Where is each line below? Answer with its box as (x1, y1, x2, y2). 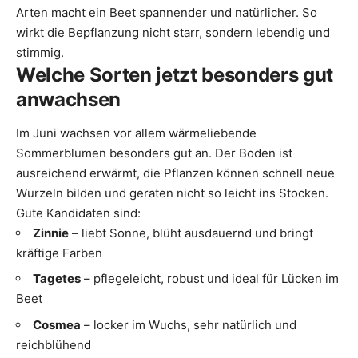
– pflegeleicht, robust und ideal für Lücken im (81, 271, 339, 287)
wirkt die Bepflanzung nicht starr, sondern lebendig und (16, 25, 330, 41)
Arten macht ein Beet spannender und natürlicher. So (16, 5, 317, 21)
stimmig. (16, 45, 64, 61)
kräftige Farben (16, 245, 102, 261)
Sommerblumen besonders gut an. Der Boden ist (16, 145, 292, 161)
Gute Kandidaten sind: (16, 205, 141, 221)
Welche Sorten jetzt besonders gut (16, 63, 333, 87)
